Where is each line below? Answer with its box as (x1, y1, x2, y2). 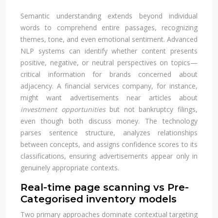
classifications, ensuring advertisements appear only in (20, 151, 198, 161)
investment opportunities (20, 104, 106, 114)
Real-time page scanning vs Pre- (20, 181, 189, 193)
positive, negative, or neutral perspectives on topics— (20, 57, 198, 67)
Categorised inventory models (20, 193, 177, 205)
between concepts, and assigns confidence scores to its (20, 139, 198, 149)
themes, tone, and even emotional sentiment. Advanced (20, 34, 198, 44)
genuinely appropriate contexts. (20, 163, 119, 172)
